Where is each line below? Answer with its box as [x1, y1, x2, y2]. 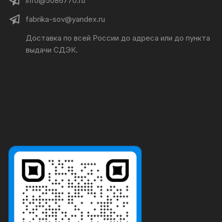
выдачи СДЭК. [26, 45, 78, 55]
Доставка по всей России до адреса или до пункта [26, 33, 211, 43]
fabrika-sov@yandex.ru [26, 14, 106, 24]
